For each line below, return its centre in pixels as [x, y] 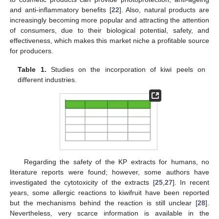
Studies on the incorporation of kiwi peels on [126, 70]
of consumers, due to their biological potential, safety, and [109, 30]
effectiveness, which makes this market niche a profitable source [109, 40]
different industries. [47, 80]
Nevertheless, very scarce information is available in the [109, 213]
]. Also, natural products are [164, 10]
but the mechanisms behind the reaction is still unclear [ [104, 203]
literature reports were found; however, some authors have [109, 172]
